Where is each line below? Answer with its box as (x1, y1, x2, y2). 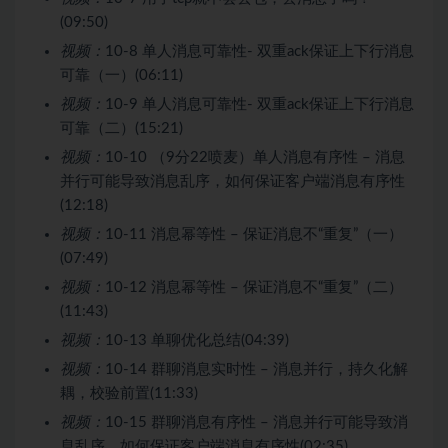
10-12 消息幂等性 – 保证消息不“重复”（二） (105, 279, 403, 295)
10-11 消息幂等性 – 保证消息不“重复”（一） (105, 226, 403, 242)
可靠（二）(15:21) (60, 120, 183, 136)
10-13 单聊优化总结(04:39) (105, 332, 289, 348)
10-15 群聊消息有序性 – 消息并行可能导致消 (105, 414, 408, 430)
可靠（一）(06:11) (60, 67, 183, 83)
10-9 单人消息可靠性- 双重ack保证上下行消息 (105, 96, 414, 112)
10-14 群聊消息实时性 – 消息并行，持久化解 (105, 361, 408, 377)
